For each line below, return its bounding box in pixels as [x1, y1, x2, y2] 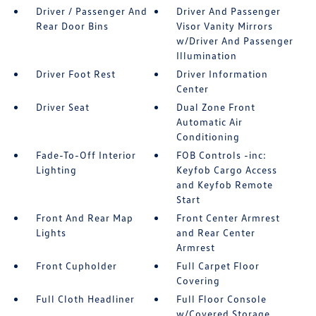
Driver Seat [35, 101, 90, 113]
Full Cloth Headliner [35, 293, 135, 305]
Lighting [35, 164, 77, 176]
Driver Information [176, 68, 269, 80]
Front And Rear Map [35, 212, 133, 224]
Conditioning [176, 130, 241, 142]
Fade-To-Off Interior [35, 149, 136, 161]
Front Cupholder [35, 260, 117, 272]
